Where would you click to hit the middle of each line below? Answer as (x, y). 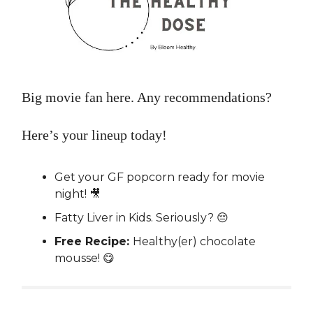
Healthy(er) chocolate (194, 242)
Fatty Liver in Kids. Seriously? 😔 (141, 218)
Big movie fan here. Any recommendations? (147, 97)
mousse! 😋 (85, 259)
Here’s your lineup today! (94, 135)
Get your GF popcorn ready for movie (160, 177)
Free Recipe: (94, 242)
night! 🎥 (78, 194)
